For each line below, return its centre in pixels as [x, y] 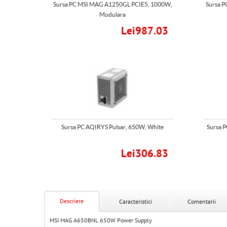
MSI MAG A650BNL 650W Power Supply [101, 220]
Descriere [72, 201]
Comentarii [202, 202]
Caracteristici [136, 202]
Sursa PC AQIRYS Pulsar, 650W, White [112, 127]
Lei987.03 [145, 31]
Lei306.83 [145, 154]
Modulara [112, 14]
